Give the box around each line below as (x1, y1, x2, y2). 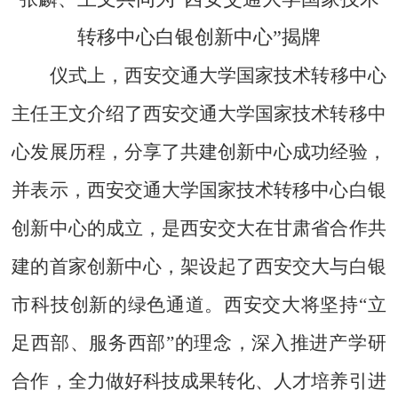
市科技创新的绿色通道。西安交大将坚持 (12, 293, 359, 315)
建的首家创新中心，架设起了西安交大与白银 (12, 255, 386, 277)
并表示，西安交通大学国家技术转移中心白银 (12, 179, 386, 201)
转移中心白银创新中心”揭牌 (77, 26, 321, 48)
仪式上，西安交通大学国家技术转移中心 (50, 64, 386, 86)
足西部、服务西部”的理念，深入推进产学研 (12, 331, 386, 354)
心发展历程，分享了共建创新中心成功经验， (12, 140, 386, 163)
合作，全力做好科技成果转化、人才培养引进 (12, 370, 386, 392)
